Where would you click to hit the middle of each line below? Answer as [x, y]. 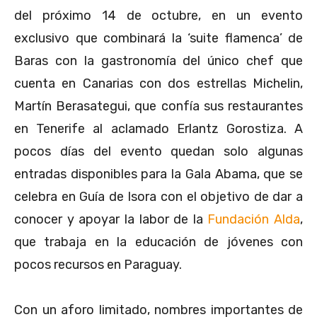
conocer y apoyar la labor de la [111, 219]
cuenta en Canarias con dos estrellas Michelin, [158, 83]
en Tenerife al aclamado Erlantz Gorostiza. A [158, 128]
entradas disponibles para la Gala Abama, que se [158, 174]
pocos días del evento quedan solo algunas [158, 151]
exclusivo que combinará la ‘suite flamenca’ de [158, 38]
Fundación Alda [254, 219]
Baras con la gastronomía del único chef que [158, 60]
